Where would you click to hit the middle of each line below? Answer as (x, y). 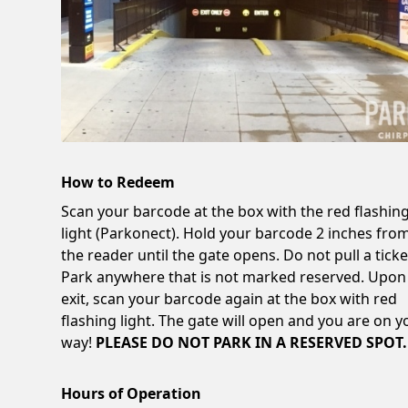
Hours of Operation (132, 394)
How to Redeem (118, 183)
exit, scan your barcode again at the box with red (229, 299)
